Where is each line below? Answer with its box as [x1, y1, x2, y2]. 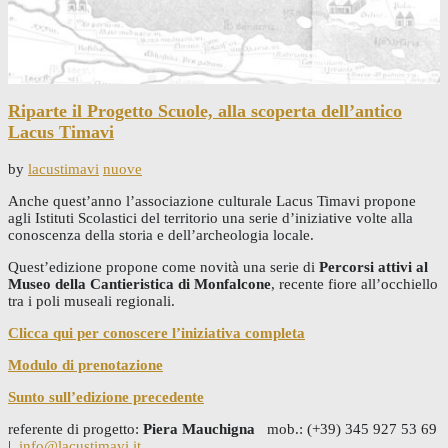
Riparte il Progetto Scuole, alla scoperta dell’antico [8, 101, 402, 122]
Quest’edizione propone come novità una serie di [8, 258, 319, 275]
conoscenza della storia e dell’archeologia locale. [8, 226, 314, 243]
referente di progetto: [8, 420, 143, 437]
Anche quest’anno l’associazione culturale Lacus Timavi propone [8, 192, 416, 209]
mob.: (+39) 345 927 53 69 [259, 420, 437, 437]
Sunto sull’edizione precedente [8, 388, 204, 405]
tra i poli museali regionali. [8, 292, 175, 309]
